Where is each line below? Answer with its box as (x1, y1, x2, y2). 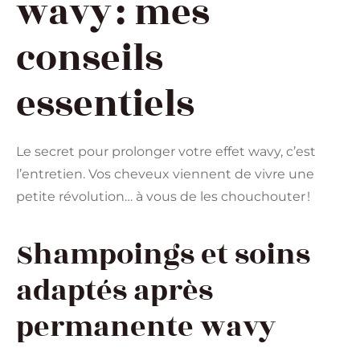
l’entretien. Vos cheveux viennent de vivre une (16, 166, 314, 182)
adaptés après (16, 268, 213, 313)
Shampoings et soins (16, 232, 310, 276)
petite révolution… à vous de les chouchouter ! (16, 189, 310, 205)
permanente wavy (16, 305, 276, 349)
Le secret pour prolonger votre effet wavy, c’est (16, 144, 316, 160)
